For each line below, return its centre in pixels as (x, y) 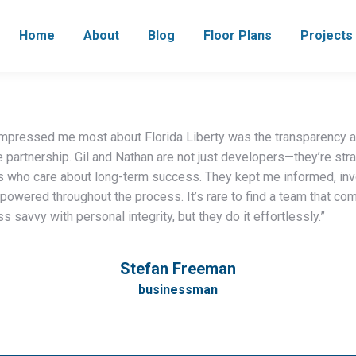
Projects (327, 35)
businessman (178, 290)
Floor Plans (238, 35)
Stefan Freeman (178, 269)
